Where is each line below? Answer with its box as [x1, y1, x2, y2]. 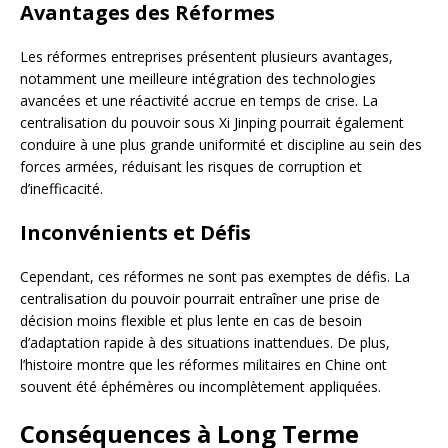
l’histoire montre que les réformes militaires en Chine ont [20, 354, 387, 374]
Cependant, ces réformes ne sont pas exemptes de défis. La [20, 266, 410, 286]
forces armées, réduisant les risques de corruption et [20, 156, 362, 176]
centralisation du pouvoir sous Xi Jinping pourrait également [20, 112, 404, 132]
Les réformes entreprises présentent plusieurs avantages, [20, 46, 393, 66]
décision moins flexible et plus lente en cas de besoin [20, 310, 362, 330]
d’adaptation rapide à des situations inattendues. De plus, [20, 332, 390, 352]
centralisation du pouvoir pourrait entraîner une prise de [20, 288, 380, 308]
